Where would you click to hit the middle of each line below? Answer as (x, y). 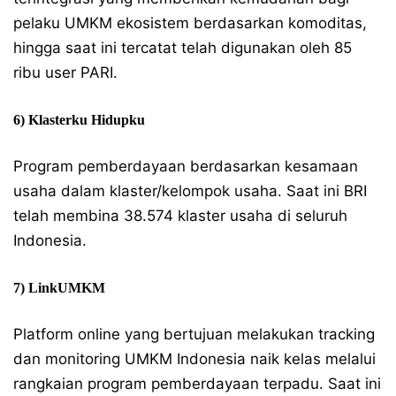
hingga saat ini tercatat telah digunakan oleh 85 (183, 48)
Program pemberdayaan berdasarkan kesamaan (186, 166)
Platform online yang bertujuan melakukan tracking (194, 334)
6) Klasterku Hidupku (79, 120)
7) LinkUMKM (59, 288)
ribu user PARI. (65, 72)
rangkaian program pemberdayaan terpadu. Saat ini (197, 384)
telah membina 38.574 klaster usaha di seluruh (180, 216)
